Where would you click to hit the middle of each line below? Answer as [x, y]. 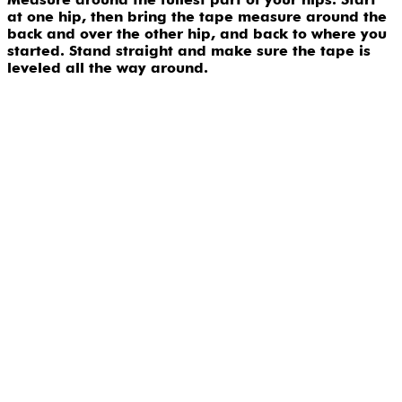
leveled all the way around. [108, 68]
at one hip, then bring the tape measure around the [197, 17]
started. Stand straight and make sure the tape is [189, 51]
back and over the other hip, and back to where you [197, 34]
